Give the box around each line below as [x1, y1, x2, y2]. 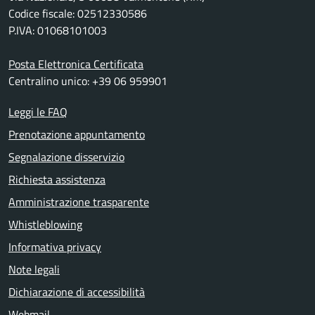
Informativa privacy [8, 238, 101, 256]
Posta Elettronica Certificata [8, 56, 143, 73]
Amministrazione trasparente [8, 193, 149, 211]
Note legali [8, 261, 60, 278]
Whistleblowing [8, 216, 82, 233]
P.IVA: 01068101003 [8, 22, 107, 39]
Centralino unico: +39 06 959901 [8, 72, 167, 90]
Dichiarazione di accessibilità [8, 283, 145, 301]
